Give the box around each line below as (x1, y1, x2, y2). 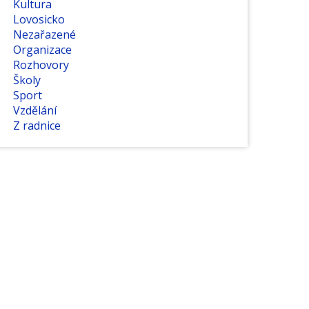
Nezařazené (12, 27, 76, 43)
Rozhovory (12, 57, 69, 73)
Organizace (12, 42, 72, 58)
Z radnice (12, 118, 61, 134)
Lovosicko (12, 12, 65, 28)
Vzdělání (12, 103, 57, 119)
